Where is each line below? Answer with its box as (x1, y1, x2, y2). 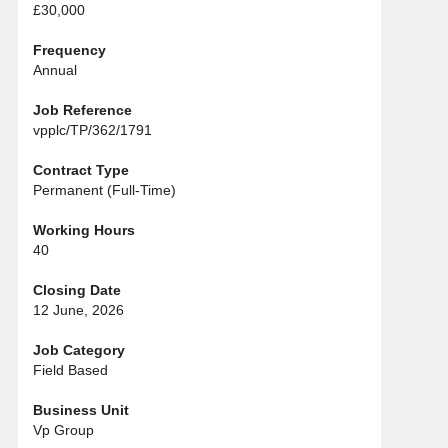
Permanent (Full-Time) (33, 182, 176, 199)
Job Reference (33, 102, 132, 119)
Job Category (33, 342, 125, 359)
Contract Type (33, 162, 129, 179)
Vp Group (33, 422, 94, 439)
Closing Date (33, 282, 121, 299)
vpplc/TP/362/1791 (33, 122, 152, 139)
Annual (33, 62, 77, 79)
